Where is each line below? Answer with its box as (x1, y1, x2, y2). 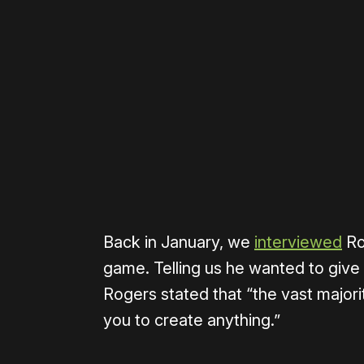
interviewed (254, 232, 342, 253)
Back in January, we (103, 232, 254, 253)
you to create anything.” (103, 310, 280, 331)
